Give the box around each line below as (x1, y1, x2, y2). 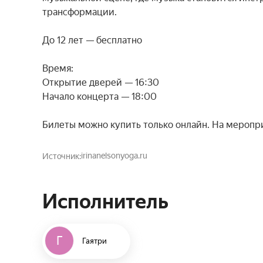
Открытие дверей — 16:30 (42, 77, 159, 88)
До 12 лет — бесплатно (42, 35, 142, 46)
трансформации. (42, 6, 117, 18)
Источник (42, 151, 79, 161)
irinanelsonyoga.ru (80, 151, 147, 160)
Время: (42, 63, 73, 74)
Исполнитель (42, 190, 168, 213)
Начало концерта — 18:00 (42, 91, 157, 102)
